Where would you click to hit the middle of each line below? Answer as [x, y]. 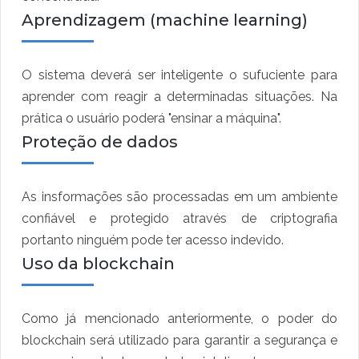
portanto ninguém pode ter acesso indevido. [153, 240]
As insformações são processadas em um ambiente [179, 197]
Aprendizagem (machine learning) [165, 20]
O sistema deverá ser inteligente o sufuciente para [179, 75]
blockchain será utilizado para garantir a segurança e [179, 341]
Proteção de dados [100, 142]
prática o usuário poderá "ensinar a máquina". [153, 119]
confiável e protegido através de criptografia [179, 219]
